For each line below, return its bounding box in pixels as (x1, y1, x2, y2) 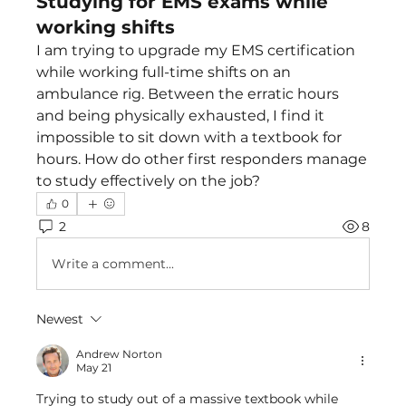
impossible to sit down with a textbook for (36, 129, 342, 146)
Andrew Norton (76, 347, 162, 361)
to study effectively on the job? (36, 172, 260, 189)
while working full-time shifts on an (36, 63, 291, 81)
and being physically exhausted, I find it (36, 107, 324, 124)
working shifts (36, 16, 175, 38)
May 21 (76, 361, 111, 374)
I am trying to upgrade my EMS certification (36, 42, 355, 59)
